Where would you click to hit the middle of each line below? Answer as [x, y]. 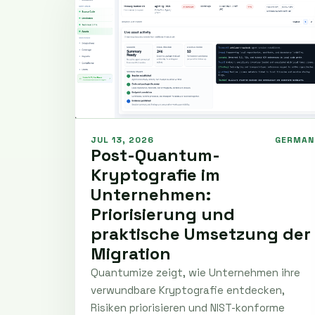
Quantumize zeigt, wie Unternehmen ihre [195, 272]
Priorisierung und [163, 214]
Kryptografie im [155, 174]
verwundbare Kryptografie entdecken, [188, 290]
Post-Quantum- [155, 155]
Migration [131, 253]
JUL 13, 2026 [122, 140]
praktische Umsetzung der [201, 233]
